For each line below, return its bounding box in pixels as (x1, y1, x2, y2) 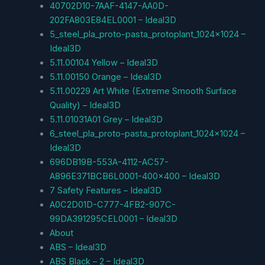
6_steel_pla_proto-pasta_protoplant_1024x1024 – (49, 128, 245, 139)
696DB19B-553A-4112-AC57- (49, 156, 169, 167)
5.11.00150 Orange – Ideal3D (49, 71, 161, 82)
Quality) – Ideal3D (49, 99, 121, 111)
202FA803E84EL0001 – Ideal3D (49, 14, 176, 25)
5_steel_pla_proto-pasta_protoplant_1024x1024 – (49, 28, 245, 40)
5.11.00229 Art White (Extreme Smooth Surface (49, 85, 237, 96)
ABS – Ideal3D (49, 241, 106, 253)
